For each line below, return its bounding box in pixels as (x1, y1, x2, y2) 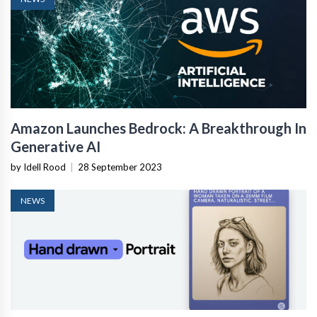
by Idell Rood (11, 161, 66, 173)
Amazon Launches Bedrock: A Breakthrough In (11, 119, 306, 137)
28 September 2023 (78, 161, 162, 173)
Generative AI (11, 137, 100, 155)
